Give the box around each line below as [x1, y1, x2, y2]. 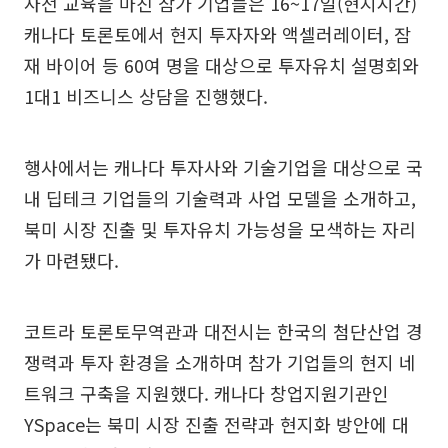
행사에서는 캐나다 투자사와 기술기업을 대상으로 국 [24, 153, 423, 180]
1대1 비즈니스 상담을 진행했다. [24, 82, 268, 109]
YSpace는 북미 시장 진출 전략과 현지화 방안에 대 [24, 410, 409, 437]
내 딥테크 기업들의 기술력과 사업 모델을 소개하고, [24, 184, 416, 211]
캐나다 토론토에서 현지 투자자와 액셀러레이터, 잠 [24, 20, 411, 47]
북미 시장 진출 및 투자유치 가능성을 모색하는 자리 [24, 215, 416, 242]
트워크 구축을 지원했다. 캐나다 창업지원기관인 [24, 379, 389, 406]
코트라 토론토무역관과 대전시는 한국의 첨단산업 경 [24, 317, 423, 344]
